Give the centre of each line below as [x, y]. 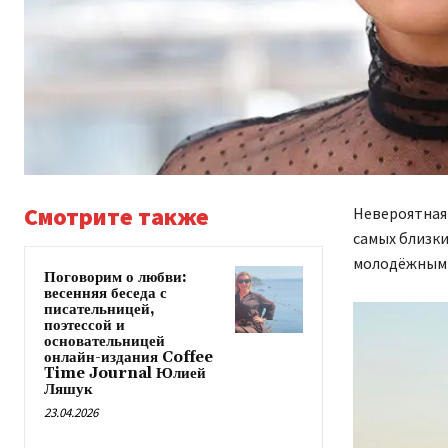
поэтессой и [84, 326]
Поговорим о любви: [115, 278]
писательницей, [99, 310]
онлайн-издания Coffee [128, 358]
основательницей [104, 342]
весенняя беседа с [105, 294]
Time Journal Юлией [125, 374]
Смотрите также [116, 217]
